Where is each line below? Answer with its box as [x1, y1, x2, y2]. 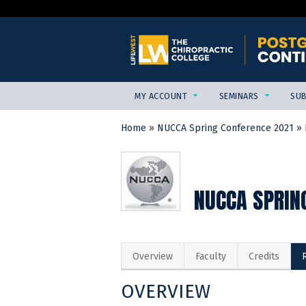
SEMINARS [219, 91, 259, 102]
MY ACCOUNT [135, 91, 188, 102]
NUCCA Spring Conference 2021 [157, 122, 294, 135]
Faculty [195, 251, 226, 263]
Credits [249, 251, 279, 263]
